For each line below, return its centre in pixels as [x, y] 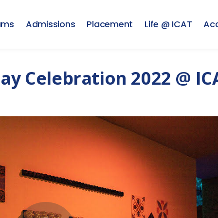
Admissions [50, 24]
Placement [110, 24]
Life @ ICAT [168, 24]
